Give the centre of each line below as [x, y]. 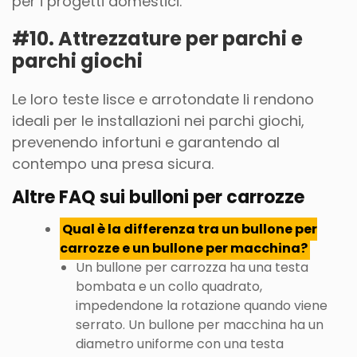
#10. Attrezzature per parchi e [157, 39]
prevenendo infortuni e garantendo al [146, 142]
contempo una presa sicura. [113, 164]
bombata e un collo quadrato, [169, 286]
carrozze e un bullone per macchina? [184, 248]
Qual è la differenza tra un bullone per [190, 229]
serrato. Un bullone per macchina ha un [200, 325]
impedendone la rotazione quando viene [202, 306]
